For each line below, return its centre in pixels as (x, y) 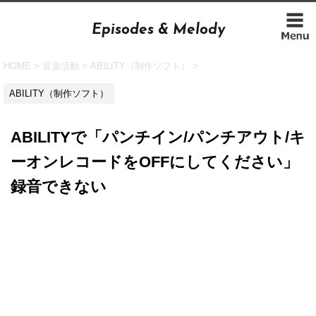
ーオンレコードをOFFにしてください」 (154, 162)
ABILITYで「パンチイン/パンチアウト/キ (158, 137)
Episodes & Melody (158, 30)
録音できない (59, 186)
